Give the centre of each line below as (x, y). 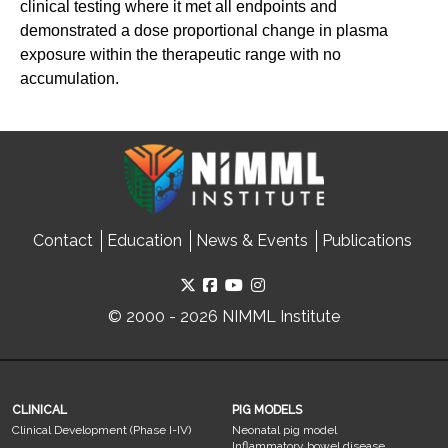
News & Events (251, 240)
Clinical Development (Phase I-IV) (101, 429)
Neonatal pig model (284, 429)
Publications (366, 240)
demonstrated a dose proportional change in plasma (204, 31)
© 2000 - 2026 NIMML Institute (224, 316)
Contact (62, 240)
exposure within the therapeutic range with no (180, 55)
